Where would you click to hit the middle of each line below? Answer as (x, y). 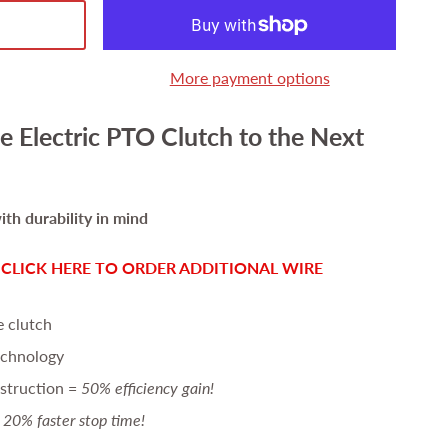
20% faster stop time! (73, 419)
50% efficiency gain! (147, 387)
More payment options (249, 77)
